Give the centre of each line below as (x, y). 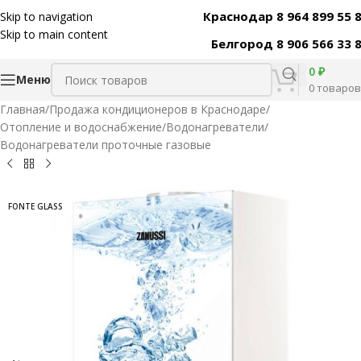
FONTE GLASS (35, 206)
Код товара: (301, 15)
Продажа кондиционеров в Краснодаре (158, 109)
